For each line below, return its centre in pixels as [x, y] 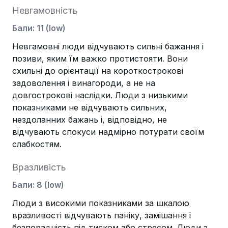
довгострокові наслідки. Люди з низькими [100, 95]
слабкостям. [37, 144]
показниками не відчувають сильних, [90, 107]
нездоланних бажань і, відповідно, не [90, 120]
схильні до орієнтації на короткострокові [98, 71]
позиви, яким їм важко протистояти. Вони [100, 59]
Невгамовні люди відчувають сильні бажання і [108, 46]
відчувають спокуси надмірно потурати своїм [108, 132]
